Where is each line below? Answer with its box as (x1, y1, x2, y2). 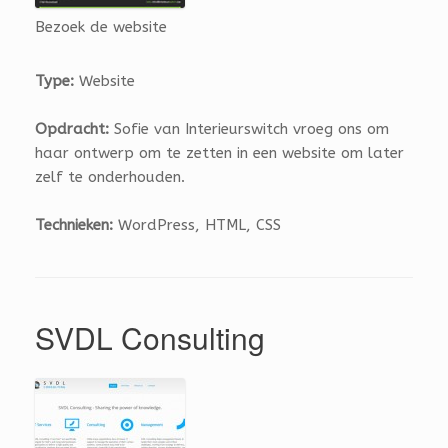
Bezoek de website (35, 18, 167, 36)
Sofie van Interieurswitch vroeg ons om (109, 120, 389, 138)
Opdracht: (35, 120, 109, 138)
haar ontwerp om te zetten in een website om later (35, 144, 404, 162)
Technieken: (35, 216, 113, 234)
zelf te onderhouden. (35, 168, 185, 186)
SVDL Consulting (35, 316, 265, 359)
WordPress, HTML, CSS (113, 216, 281, 234)
